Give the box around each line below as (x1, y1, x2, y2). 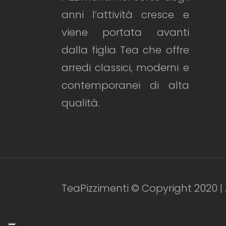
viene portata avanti (62, 25, 189, 39)
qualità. (62, 95, 99, 110)
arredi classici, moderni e (62, 60, 189, 75)
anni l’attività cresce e (62, 7, 189, 22)
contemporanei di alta (62, 78, 189, 92)
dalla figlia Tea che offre (62, 42, 189, 57)
